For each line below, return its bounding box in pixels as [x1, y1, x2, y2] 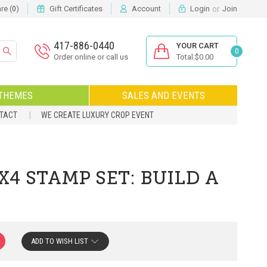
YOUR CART [176, 41, 219, 51]
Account [132, 4, 161, 13]
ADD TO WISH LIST [31, 236, 89, 246]
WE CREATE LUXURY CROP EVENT [41, 110, 154, 120]
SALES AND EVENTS [122, 89, 205, 101]
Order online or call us [54, 52, 128, 62]
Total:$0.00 [176, 52, 213, 62]
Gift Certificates [49, 4, 103, 13]
